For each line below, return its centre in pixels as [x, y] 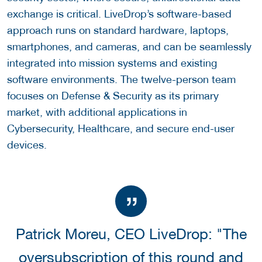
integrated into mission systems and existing [112, 63]
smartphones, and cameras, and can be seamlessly [129, 47]
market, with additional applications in [97, 112]
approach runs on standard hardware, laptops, [118, 30]
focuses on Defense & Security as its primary [113, 96]
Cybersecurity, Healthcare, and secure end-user [121, 129]
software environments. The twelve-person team [121, 80]
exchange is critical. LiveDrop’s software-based [119, 14]
